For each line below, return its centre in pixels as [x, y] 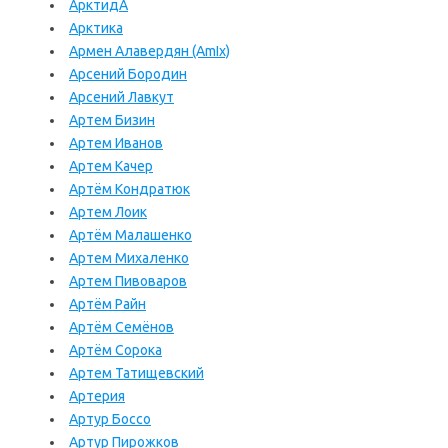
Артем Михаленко [129, 258]
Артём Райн [107, 304]
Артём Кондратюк [129, 189]
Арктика [96, 28]
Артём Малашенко [130, 235]
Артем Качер [111, 166]
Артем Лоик [108, 212]
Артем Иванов [116, 143]
